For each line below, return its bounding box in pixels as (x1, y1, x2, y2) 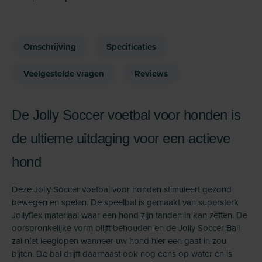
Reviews (135, 67, 168, 80)
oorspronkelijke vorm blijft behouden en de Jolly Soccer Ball (12, 222, 240, 234)
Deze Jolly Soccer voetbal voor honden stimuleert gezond (12, 183, 232, 195)
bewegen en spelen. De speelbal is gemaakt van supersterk (12, 196, 239, 208)
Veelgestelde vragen (23, 67, 104, 80)
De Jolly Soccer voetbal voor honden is (12, 107, 240, 123)
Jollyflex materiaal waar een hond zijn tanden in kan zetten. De (12, 209, 247, 221)
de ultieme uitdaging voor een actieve (12, 130, 230, 146)
